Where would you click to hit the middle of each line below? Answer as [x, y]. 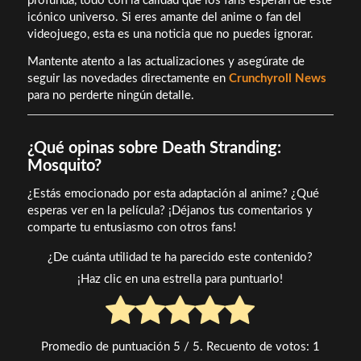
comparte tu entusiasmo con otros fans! [131, 227]
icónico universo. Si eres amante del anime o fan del [164, 18]
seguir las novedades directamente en [128, 79]
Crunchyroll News [277, 79]
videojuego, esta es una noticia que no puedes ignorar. [170, 35]
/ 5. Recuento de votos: [246, 346]
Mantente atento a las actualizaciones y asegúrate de [166, 62]
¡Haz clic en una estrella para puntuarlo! [180, 279]
